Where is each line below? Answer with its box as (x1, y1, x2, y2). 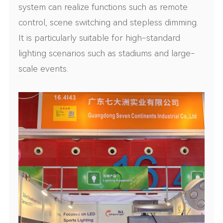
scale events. (18, 63, 69, 74)
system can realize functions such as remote (18, 1, 188, 12)
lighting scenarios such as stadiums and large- (18, 48, 196, 58)
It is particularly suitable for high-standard (18, 32, 181, 43)
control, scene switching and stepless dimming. (18, 17, 199, 27)
